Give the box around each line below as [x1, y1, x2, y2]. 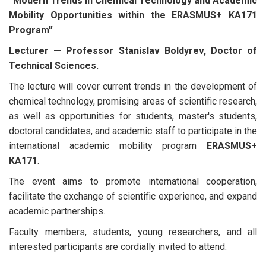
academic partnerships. [9, 205, 105, 217]
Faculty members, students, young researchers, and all [9, 226, 257, 237]
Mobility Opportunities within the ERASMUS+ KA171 [9, 9, 257, 21]
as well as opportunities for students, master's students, [9, 110, 257, 122]
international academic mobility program [9, 140, 207, 151]
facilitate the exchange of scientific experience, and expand [9, 190, 257, 202]
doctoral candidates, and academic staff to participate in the [9, 125, 257, 137]
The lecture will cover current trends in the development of [9, 80, 257, 92]
